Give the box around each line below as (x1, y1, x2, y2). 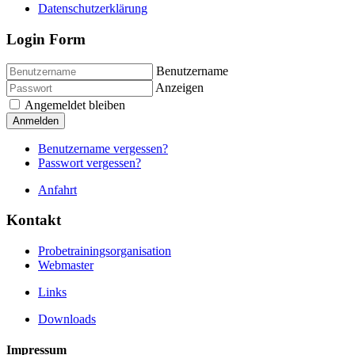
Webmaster (38, 258, 94, 272)
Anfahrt (38, 182, 77, 197)
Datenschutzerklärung (38, 2, 147, 16)
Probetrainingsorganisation (38, 244, 171, 258)
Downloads (38, 312, 96, 326)
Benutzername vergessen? (38, 141, 168, 155)
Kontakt (6, 212, 61, 229)
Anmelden (13, 114, 59, 127)
